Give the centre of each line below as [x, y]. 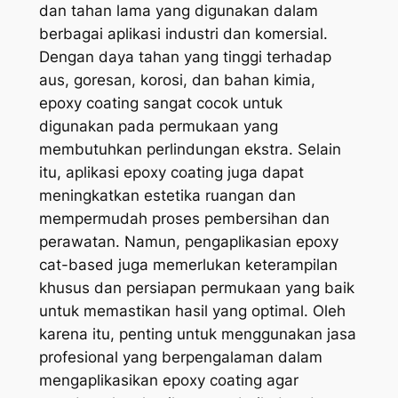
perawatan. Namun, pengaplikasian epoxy [188, 242]
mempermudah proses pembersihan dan [184, 219]
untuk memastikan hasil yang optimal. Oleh [192, 311]
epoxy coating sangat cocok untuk [160, 103]
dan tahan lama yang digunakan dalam [178, 11]
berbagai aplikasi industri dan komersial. [183, 34]
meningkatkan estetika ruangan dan [167, 195]
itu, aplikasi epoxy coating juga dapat [171, 172]
